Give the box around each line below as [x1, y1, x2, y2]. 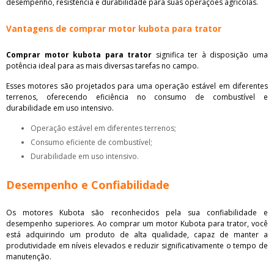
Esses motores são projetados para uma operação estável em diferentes [6, 80, 268, 91]
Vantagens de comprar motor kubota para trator [6, 23, 221, 34]
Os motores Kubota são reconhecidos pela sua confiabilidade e [6, 207, 268, 218]
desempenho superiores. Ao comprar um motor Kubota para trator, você [6, 218, 268, 229]
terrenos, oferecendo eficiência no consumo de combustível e [6, 91, 268, 102]
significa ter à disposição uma [152, 49, 268, 60]
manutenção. [6, 251, 51, 262]
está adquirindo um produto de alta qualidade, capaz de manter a [6, 229, 268, 240]
